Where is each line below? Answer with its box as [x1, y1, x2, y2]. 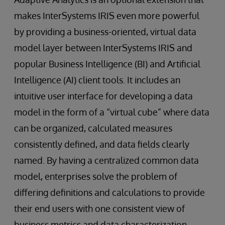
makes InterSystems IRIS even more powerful [14, 10, 199, 21]
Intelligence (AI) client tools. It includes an [14, 74, 180, 85]
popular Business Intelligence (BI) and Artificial [14, 58, 200, 69]
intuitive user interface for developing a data [14, 90, 193, 101]
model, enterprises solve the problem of [14, 171, 177, 182]
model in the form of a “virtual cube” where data [14, 106, 209, 118]
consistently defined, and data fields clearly [14, 139, 189, 150]
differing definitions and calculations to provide [14, 187, 205, 198]
